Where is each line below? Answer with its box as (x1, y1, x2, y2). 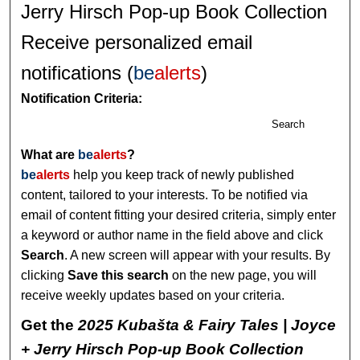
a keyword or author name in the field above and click (21, 227, 324, 242)
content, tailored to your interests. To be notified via (21, 187, 309, 202)
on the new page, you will (169, 268, 317, 282)
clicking (21, 268, 68, 282)
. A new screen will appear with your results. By (64, 247, 331, 262)
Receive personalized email (21, 31, 253, 53)
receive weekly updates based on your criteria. (21, 288, 285, 302)
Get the (21, 316, 79, 333)
